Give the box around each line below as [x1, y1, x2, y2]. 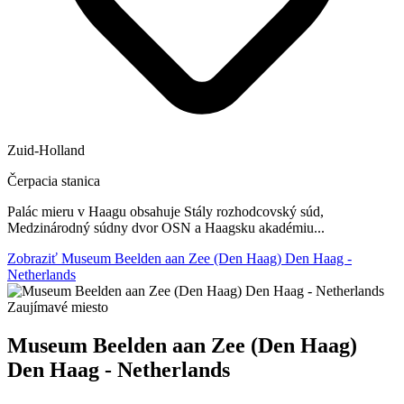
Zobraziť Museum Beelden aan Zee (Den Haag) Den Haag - [7, 251, 352, 267]
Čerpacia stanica [7, 173, 100, 189]
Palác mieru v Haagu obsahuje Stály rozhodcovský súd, [7, 204, 324, 220]
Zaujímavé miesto [7, 299, 108, 316]
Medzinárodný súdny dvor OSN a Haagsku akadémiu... [7, 220, 325, 236]
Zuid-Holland [7, 142, 85, 159]
